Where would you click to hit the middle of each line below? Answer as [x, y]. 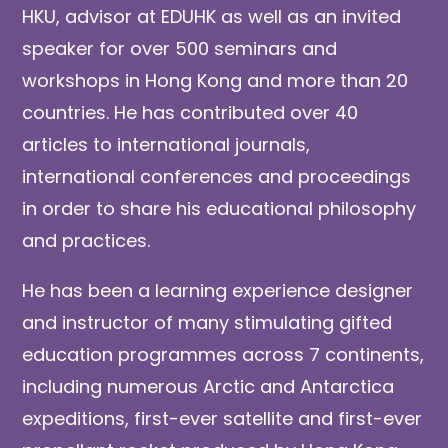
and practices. [86, 240]
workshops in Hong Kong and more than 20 [215, 80]
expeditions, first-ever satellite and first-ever [222, 418]
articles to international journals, [166, 144]
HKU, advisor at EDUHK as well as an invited [212, 16]
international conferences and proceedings [217, 176]
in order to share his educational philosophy [219, 208]
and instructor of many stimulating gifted [207, 322]
